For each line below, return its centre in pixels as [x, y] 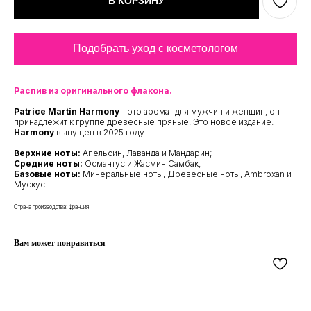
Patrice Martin [45, 111]
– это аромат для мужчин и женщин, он [201, 111]
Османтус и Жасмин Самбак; [142, 163]
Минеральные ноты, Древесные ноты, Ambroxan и [186, 174]
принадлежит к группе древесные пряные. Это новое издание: [144, 121]
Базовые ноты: [47, 174]
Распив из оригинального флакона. [93, 90]
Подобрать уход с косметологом [155, 48]
